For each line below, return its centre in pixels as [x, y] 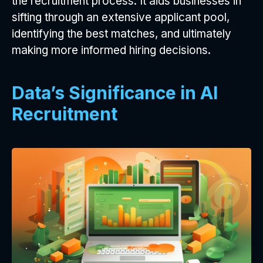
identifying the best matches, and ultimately [122, 33]
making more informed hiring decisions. [111, 50]
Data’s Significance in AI [115, 92]
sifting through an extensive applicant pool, [121, 17]
